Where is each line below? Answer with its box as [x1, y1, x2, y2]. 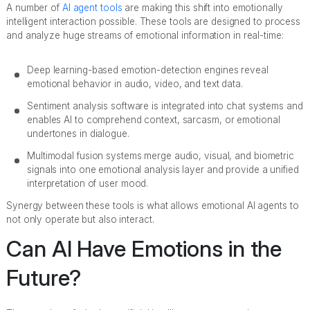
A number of [6, 1, 62, 13]
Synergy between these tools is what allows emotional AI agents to [6, 199, 299, 211]
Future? [6, 264, 82, 291]
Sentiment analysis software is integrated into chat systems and [27, 100, 303, 111]
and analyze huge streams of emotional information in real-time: [6, 29, 284, 41]
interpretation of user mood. [27, 177, 149, 189]
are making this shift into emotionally [122, 1, 283, 13]
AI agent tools [62, 1, 122, 13]
